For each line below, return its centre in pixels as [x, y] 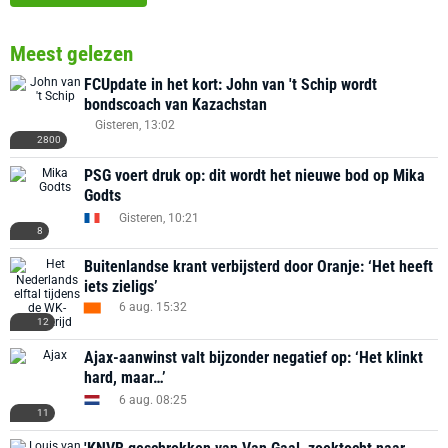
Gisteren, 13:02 [135, 125]
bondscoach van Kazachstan [175, 104]
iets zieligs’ [121, 286]
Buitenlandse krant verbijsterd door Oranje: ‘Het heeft [258, 266]
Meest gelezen [71, 54]
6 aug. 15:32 [153, 307]
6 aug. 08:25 [153, 399]
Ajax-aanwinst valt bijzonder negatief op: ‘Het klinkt [253, 357]
